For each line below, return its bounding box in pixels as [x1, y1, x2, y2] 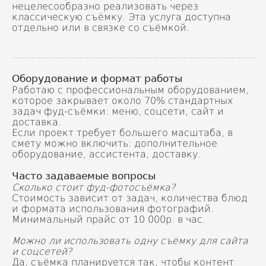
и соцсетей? [12, 245, 72, 258]
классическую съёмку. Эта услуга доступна [12, 10, 231, 23]
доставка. [12, 115, 61, 128]
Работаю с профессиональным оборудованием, [12, 83, 249, 96]
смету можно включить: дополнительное [12, 137, 217, 150]
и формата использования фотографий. [12, 202, 214, 215]
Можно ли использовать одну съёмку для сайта [12, 234, 248, 247]
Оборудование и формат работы [12, 69, 182, 87]
